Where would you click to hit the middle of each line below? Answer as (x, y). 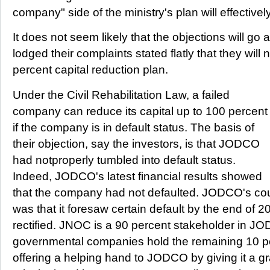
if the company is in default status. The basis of (133, 127)
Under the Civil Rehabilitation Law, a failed (121, 95)
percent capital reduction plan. (90, 70)
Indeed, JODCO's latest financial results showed (137, 176)
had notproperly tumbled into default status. (124, 160)
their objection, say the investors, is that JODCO (136, 143)
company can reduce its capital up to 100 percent (140, 111)
